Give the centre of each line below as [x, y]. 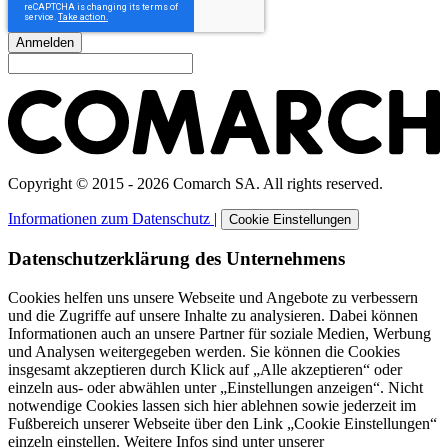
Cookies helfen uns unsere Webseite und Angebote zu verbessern [213, 298]
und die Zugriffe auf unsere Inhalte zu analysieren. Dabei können [213, 316]
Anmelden [45, 43]
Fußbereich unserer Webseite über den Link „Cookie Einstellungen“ [222, 424]
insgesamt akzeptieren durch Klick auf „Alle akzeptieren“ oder [205, 370]
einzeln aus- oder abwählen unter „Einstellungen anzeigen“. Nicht [215, 388]
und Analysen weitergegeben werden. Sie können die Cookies [204, 352]
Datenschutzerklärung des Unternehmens [176, 259]
